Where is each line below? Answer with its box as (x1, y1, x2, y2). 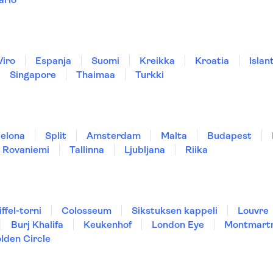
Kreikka (140, 55, 175, 66)
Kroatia (195, 55, 229, 66)
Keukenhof (83, 219, 132, 230)
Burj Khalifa (11, 219, 63, 230)
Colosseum (62, 205, 112, 216)
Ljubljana (124, 144, 165, 155)
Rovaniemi (2, 144, 49, 155)
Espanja (35, 55, 71, 66)
